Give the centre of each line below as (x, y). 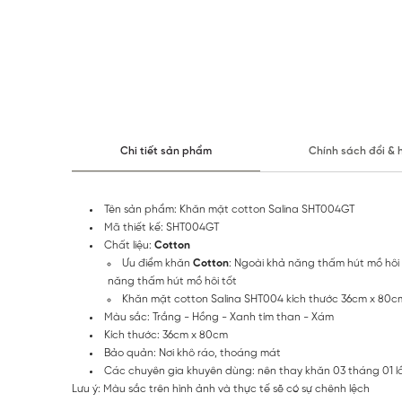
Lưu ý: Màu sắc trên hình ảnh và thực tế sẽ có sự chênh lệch (221, 389)
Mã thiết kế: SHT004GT (162, 227)
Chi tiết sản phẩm (166, 151)
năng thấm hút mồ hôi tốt (172, 281)
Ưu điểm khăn (157, 263)
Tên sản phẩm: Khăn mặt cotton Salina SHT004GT (229, 210)
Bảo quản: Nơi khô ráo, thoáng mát (192, 353)
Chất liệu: (129, 245)
